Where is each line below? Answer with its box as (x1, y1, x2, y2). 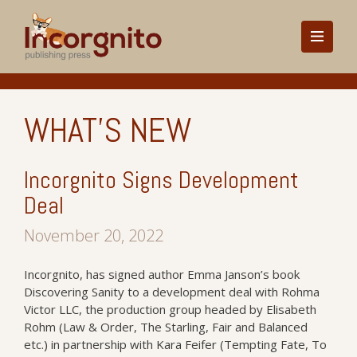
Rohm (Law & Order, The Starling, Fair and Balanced (24, 319, 308, 335)
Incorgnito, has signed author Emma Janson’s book (24, 266, 300, 282)
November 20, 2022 (24, 225, 163, 246)
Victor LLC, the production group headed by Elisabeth (24, 301, 316, 317)
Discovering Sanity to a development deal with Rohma (24, 284, 320, 300)
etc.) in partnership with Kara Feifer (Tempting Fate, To (24, 336, 327, 352)
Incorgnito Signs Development (24, 165, 299, 195)
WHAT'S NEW (24, 108, 191, 152)
